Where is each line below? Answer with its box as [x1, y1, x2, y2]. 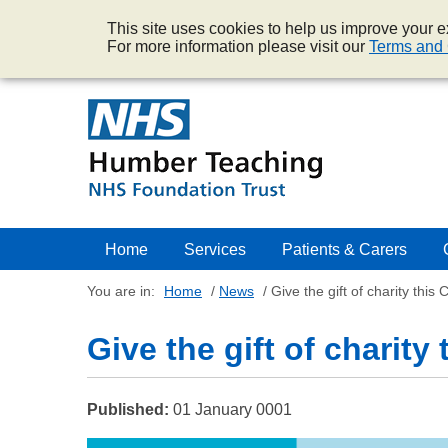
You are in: [87, 283, 155, 299]
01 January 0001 [173, 401, 292, 418]
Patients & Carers [282, 241, 407, 258]
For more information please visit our [107, 38, 369, 55]
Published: [87, 401, 169, 418]
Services [184, 241, 246, 258]
